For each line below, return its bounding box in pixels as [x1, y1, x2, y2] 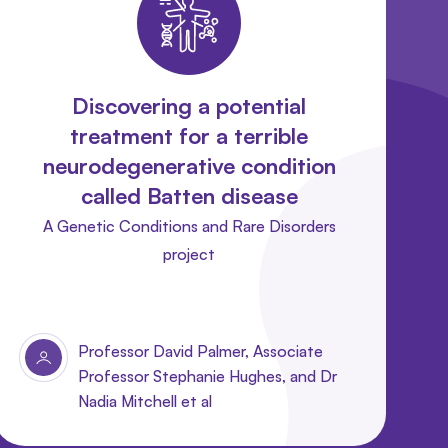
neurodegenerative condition [42, 151, 336, 179]
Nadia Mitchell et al [77, 390, 212, 411]
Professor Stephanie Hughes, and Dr [77, 365, 337, 386]
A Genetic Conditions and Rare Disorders [42, 215, 336, 236]
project [163, 243, 216, 264]
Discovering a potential [72, 91, 307, 119]
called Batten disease [80, 181, 298, 209]
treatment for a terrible [70, 121, 309, 149]
